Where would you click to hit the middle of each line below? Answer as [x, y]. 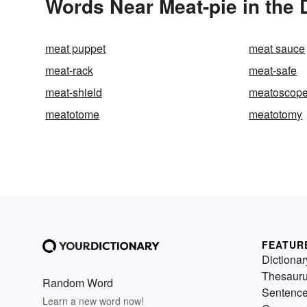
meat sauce [277, 48]
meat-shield [74, 92]
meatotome [72, 114]
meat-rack [69, 70]
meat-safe [273, 70]
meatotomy [276, 114]
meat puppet [75, 48]
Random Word [78, 282]
